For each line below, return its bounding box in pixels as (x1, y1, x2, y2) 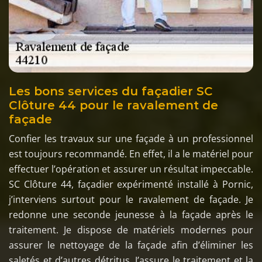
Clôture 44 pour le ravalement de (9, 98, 218, 112)
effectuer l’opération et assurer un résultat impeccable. (9, 162, 253, 175)
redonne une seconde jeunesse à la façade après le (9, 208, 253, 221)
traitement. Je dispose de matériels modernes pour (9, 223, 253, 236)
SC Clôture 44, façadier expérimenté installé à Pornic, (9, 177, 253, 191)
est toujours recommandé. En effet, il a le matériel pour (9, 147, 253, 160)
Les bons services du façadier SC (9, 84, 213, 98)
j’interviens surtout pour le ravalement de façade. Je (9, 192, 253, 206)
